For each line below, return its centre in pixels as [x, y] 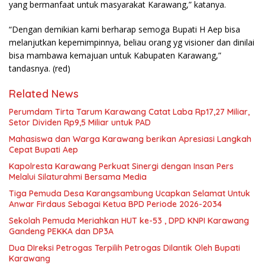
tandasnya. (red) [40, 68]
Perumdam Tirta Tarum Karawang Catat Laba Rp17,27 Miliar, [129, 112]
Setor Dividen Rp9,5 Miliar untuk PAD [80, 122]
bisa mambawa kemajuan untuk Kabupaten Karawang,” [115, 55]
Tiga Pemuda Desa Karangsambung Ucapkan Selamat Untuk [130, 193]
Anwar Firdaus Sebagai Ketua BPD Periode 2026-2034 [115, 204]
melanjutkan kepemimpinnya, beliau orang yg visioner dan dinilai [132, 42]
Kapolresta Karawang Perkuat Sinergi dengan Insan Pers [121, 166]
